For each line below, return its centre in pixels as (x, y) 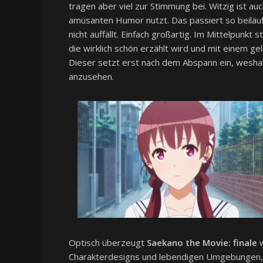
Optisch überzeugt (108, 243)
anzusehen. (91, 77)
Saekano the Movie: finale (202, 243)
